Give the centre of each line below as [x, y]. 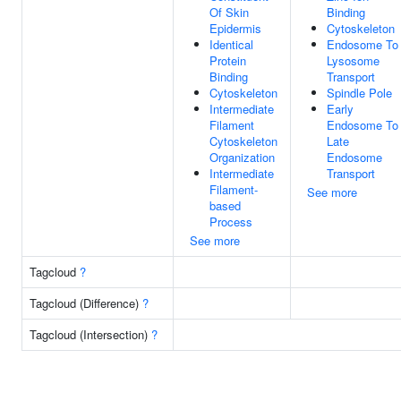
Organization [242, 157]
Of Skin [229, 12]
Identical [231, 44]
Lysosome [353, 60]
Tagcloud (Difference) [86, 303]
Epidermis [235, 28]
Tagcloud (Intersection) [90, 334]
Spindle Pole [359, 93]
